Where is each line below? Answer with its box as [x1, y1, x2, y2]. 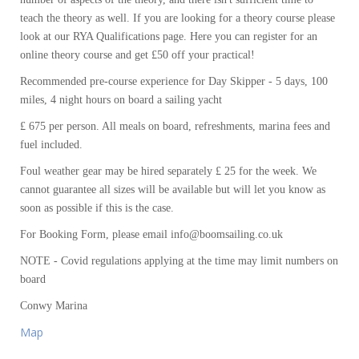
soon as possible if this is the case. [20, 202, 174, 215]
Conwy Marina [20, 300, 87, 313]
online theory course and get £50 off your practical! [20, 49, 255, 62]
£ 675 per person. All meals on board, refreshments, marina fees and [20, 120, 330, 133]
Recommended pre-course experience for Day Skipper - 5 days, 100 [20, 75, 328, 88]
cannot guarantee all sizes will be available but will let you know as [20, 184, 325, 196]
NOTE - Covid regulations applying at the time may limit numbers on [20, 255, 338, 268]
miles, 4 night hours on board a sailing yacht [20, 94, 222, 107]
